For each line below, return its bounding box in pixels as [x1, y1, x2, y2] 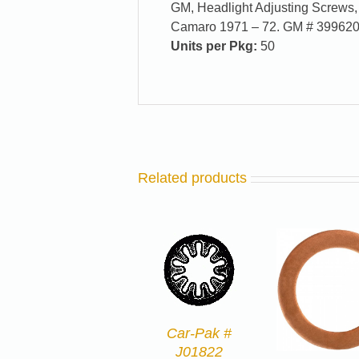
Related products [138, 170, 247, 186]
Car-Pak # [166, 325, 232, 341]
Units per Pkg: [171, 39, 257, 53]
